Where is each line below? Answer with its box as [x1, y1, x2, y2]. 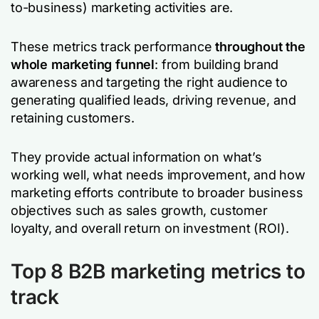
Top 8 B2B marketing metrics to [11, 259, 305, 283]
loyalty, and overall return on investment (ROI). [11, 221, 289, 236]
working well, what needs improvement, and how [11, 167, 305, 182]
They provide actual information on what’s [11, 150, 262, 164]
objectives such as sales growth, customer [11, 203, 268, 218]
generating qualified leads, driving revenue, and [11, 93, 296, 108]
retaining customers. [11, 110, 135, 125]
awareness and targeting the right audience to [11, 75, 288, 90]
